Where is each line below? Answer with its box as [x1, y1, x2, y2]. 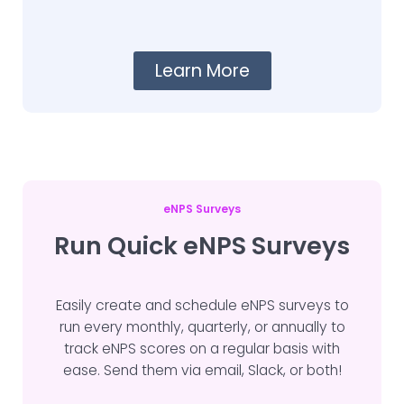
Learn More [154, 59, 250, 84]
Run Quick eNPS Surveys [54, 229, 350, 263]
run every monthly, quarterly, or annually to [59, 317, 345, 337]
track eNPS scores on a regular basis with [64, 339, 340, 359]
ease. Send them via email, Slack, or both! [62, 361, 342, 381]
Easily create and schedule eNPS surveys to [55, 296, 349, 316]
